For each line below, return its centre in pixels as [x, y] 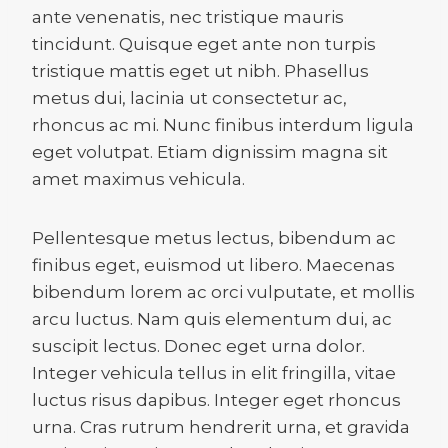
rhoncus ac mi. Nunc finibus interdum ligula [223, 124]
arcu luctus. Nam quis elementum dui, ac [212, 318]
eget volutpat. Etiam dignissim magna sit [210, 151]
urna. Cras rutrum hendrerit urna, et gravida [221, 426]
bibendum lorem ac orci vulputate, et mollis [223, 291]
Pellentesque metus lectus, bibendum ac [214, 237]
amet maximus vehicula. [138, 178]
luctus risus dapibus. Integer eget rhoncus [216, 399]
